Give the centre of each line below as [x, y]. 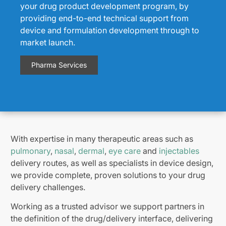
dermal [91, 151]
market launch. [48, 42]
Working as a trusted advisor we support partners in [107, 206]
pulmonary [31, 151]
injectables [179, 151]
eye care [125, 151]
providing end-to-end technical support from [104, 18]
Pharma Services [59, 65]
